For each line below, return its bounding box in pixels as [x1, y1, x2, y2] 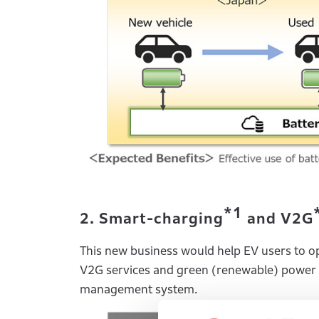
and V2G [243, 209, 313, 227]
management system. [80, 282, 197, 296]
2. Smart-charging [80, 209, 224, 227]
